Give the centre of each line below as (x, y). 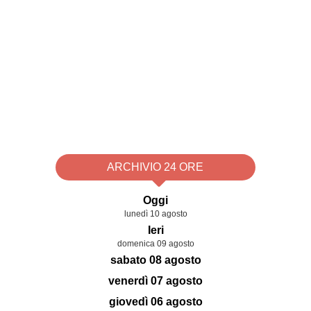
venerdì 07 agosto (155, 281)
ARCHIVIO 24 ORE (155, 167)
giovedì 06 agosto (155, 302)
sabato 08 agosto (155, 260)
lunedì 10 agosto (155, 214)
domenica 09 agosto (155, 244)
